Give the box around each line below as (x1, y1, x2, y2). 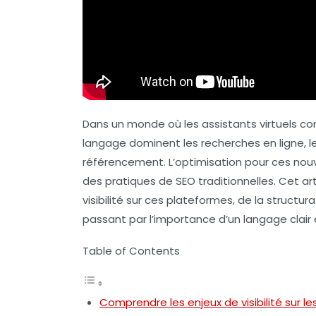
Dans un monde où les (83, 116, 202, 131)
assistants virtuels (202, 116, 297, 131)
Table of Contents (83, 243, 180, 258)
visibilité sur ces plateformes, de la (83, 192, 267, 207)
